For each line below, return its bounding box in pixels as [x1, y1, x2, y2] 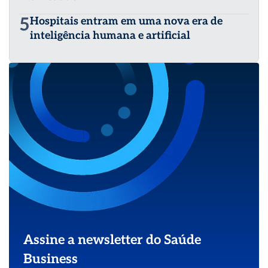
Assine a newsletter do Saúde [23, 232, 201, 248]
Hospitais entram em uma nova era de [30, 15, 223, 28]
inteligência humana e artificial [30, 29, 190, 42]
